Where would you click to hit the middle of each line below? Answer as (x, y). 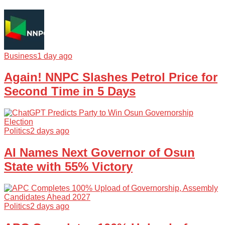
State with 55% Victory (68, 167)
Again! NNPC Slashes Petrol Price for (111, 77)
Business (21, 56)
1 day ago (55, 56)
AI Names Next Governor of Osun (99, 153)
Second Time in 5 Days (70, 91)
